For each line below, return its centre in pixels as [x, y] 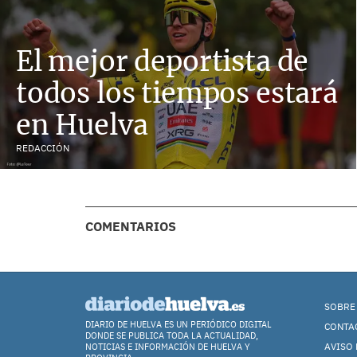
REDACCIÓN [43, 148]
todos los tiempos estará [177, 93]
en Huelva [82, 125]
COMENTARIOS [131, 226]
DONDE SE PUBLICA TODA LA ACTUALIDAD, [172, 335]
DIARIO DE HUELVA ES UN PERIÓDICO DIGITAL [178, 324]
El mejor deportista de [163, 61]
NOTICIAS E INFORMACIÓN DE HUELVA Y [168, 347]
